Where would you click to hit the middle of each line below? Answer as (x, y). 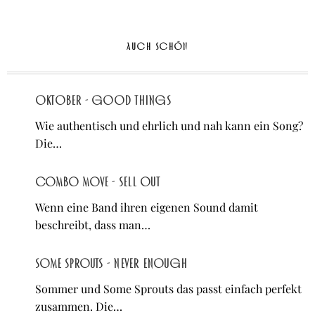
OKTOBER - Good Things (103, 101)
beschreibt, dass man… (93, 225)
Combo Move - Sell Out (97, 182)
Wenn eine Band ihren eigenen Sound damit (147, 207)
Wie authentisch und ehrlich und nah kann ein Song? (169, 126)
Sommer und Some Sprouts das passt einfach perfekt (168, 289)
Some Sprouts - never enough (111, 264)
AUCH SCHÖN (157, 47)
